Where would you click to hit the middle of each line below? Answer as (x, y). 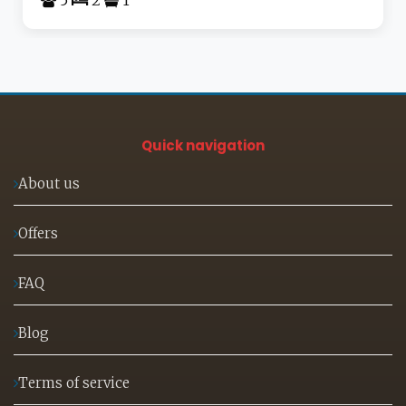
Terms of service (74, 382)
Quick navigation (203, 145)
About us (49, 183)
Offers (38, 233)
